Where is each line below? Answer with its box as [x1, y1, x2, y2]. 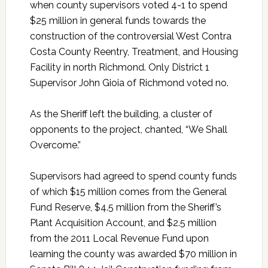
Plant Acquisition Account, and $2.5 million [29, 217, 217, 229]
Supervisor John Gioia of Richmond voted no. [29, 77, 229, 89]
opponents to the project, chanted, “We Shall [29, 124, 227, 136]
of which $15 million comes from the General [29, 186, 227, 198]
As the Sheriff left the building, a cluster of [29, 108, 212, 120]
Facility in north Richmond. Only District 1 [29, 62, 209, 74]
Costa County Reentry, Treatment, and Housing [29, 46, 238, 58]
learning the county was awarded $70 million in [29, 248, 237, 260]
